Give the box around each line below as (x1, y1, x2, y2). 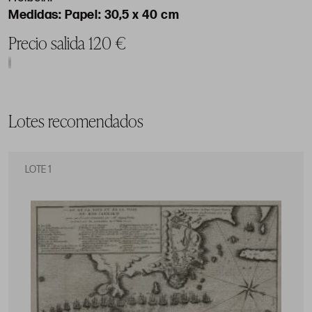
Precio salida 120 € (8, 31, 126, 55)
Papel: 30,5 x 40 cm (64, 8, 180, 23)
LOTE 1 (25, 164, 52, 176)
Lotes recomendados (8, 109, 143, 133)
